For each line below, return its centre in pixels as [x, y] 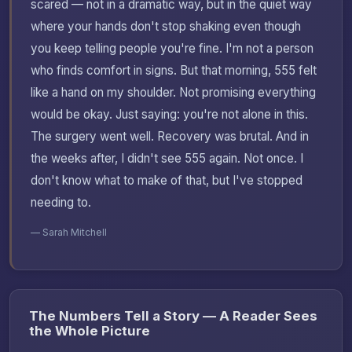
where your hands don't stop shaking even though [166, 27]
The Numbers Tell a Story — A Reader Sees [173, 316]
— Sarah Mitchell [69, 233]
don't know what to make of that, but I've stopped [167, 181]
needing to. [61, 203]
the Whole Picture [90, 331]
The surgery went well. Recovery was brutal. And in [170, 137]
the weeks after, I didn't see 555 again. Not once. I [167, 159]
